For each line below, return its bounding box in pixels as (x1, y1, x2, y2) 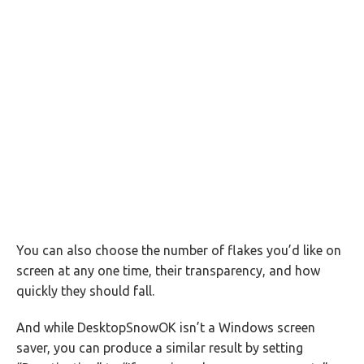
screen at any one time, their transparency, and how (16, 263, 320, 278)
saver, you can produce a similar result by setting (16, 340, 303, 355)
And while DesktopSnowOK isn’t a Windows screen (16, 320, 315, 335)
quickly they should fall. (16, 284, 154, 298)
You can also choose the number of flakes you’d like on (16, 243, 341, 258)
